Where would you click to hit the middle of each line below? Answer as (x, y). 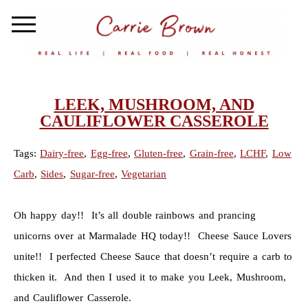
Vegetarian (144, 174)
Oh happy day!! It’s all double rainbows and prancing (135, 216)
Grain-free (211, 154)
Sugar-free (92, 174)
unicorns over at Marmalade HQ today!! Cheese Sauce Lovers (153, 236)
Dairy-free (62, 154)
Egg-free (109, 154)
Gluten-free (159, 154)
